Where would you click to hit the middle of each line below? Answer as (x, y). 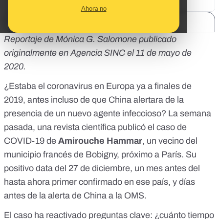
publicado (158, 39)
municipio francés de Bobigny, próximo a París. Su (100, 155)
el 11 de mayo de (158, 53)
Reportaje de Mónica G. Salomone (71, 39)
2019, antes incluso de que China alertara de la (94, 100)
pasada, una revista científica (61, 127)
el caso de (166, 127)
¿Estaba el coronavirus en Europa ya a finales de (98, 86)
